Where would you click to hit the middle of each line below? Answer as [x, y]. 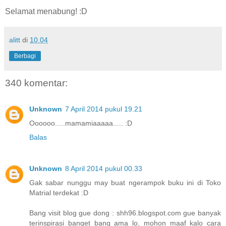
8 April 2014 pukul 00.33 [104, 169]
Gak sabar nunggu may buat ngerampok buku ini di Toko [125, 183]
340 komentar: [36, 83]
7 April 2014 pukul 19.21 [104, 109]
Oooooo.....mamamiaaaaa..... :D [81, 123]
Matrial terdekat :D [59, 193]
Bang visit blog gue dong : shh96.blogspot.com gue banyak [125, 213]
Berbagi [25, 56]
